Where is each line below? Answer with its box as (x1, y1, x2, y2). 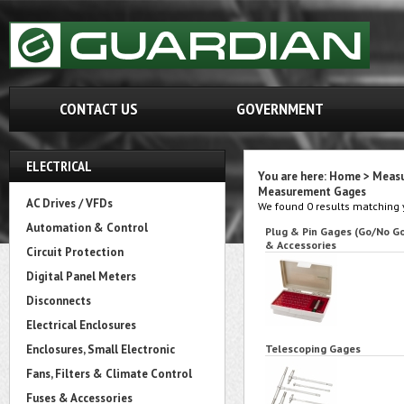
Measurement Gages (258, 184, 366, 199)
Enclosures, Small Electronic (26, 342, 175, 357)
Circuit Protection (26, 244, 124, 260)
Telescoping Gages (265, 342, 361, 355)
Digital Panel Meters (26, 269, 136, 284)
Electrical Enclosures (26, 317, 136, 333)
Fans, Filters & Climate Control (26, 366, 192, 381)
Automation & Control (26, 220, 148, 235)
